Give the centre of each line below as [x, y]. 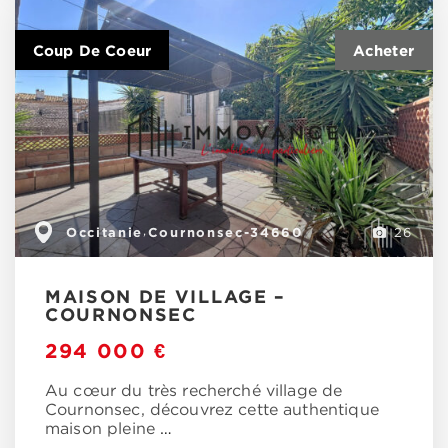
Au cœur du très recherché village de [194, 391]
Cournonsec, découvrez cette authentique [212, 410]
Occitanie [105, 231]
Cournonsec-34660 [225, 231]
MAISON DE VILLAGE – [165, 295]
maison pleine [103, 429]
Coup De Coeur [92, 51]
